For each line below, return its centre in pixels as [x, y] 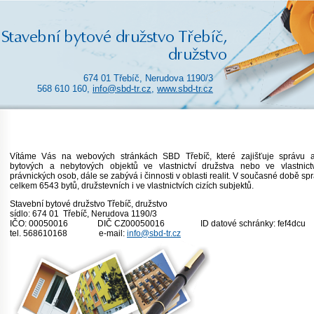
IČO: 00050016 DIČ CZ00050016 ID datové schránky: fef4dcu [158, 224]
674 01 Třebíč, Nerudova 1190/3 [148, 78]
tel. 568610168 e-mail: [68, 234]
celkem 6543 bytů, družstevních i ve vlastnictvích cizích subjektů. [132, 186]
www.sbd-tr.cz [185, 89]
